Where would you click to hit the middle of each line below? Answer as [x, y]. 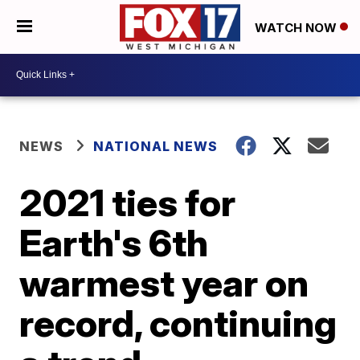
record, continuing [178, 323]
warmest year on [164, 282]
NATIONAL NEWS [156, 146]
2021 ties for [128, 202]
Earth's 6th [114, 242]
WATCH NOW [297, 27]
